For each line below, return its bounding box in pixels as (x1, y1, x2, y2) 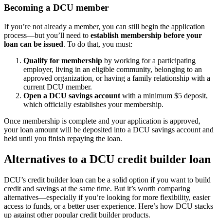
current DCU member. (23, 83, 92, 91)
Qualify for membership (23, 56, 102, 65)
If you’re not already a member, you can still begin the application (4, 22, 205, 31)
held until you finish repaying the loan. (4, 134, 122, 143)
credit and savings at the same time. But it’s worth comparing (4, 184, 190, 193)
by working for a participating (102, 56, 196, 65)
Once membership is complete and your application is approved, (4, 117, 200, 126)
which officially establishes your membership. (23, 100, 163, 109)
